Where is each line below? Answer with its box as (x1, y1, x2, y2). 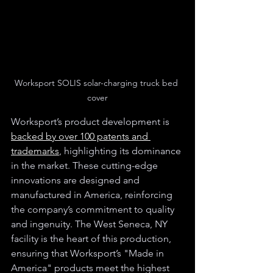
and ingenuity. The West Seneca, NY (11, 218, 170, 230)
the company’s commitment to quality (11, 203, 177, 215)
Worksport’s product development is (11, 115, 172, 127)
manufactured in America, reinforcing (11, 188, 175, 200)
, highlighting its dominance (59, 144, 183, 157)
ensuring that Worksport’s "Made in (11, 247, 166, 259)
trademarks (11, 144, 59, 157)
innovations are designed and (11, 174, 142, 186)
